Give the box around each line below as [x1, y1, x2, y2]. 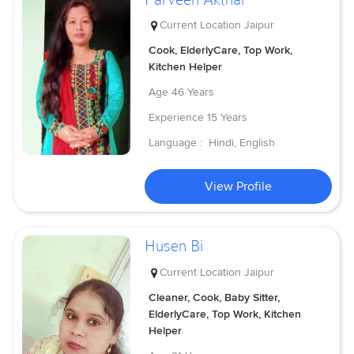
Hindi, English [209, 136, 276, 150]
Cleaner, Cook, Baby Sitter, [149, 290, 281, 304]
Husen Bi [145, 236, 204, 256]
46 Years [171, 85, 215, 100]
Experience [149, 111, 205, 125]
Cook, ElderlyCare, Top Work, [149, 43, 293, 58]
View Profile [205, 179, 273, 195]
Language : [149, 136, 206, 150]
